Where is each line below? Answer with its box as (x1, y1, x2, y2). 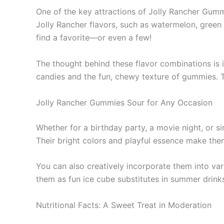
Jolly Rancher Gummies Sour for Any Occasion (36, 97, 212, 107)
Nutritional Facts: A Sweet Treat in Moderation (36, 199, 211, 210)
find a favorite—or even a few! (36, 32, 151, 43)
